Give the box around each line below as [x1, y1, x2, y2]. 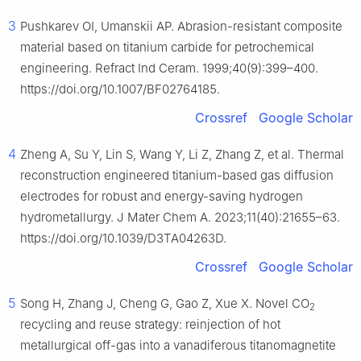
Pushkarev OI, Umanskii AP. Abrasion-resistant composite [20, 19, 342, 35]
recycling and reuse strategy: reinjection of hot [20, 317, 280, 333]
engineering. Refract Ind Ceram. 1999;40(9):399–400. [20, 60, 318, 77]
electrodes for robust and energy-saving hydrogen [20, 189, 303, 205]
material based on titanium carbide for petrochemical [20, 39, 314, 56]
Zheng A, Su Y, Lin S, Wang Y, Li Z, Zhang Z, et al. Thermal [20, 147, 344, 163]
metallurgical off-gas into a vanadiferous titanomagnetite [20, 338, 336, 354]
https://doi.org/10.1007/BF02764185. [20, 81, 220, 98]
